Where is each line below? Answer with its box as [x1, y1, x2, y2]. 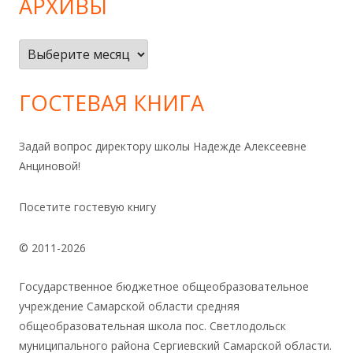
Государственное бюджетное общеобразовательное [19, 279, 309, 295]
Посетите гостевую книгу [19, 199, 156, 215]
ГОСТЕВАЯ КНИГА [19, 88, 204, 118]
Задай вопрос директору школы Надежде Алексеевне [19, 139, 307, 154]
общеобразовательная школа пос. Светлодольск [19, 318, 286, 334]
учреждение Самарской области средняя [19, 299, 240, 314]
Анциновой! [19, 158, 80, 174]
